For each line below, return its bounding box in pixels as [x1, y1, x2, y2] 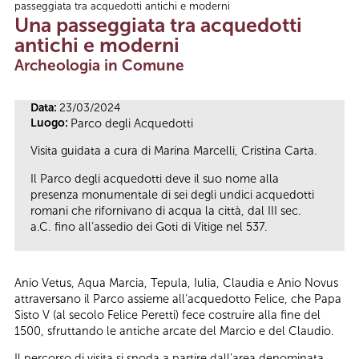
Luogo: [30, 115, 71, 130]
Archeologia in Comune [14, 55, 184, 75]
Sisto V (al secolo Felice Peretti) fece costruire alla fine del [14, 307, 321, 322]
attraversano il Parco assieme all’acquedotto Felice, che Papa [14, 291, 341, 306]
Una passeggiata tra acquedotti [14, 12, 302, 38]
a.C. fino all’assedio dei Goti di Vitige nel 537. [30, 219, 268, 234]
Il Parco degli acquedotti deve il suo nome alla [30, 171, 279, 186]
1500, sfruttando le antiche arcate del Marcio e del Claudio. [14, 323, 334, 338]
